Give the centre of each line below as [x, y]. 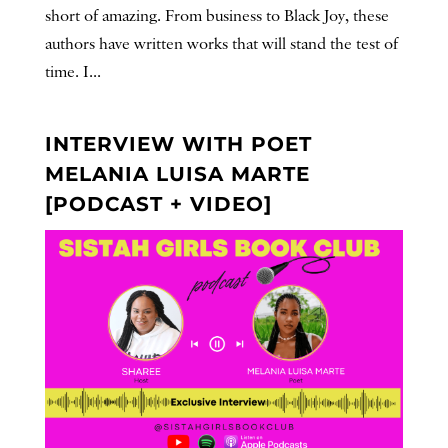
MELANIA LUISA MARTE [177, 173]
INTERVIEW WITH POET [178, 143]
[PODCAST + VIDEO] [158, 203]
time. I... [72, 72]
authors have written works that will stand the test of [221, 44]
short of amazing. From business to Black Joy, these [216, 16]
